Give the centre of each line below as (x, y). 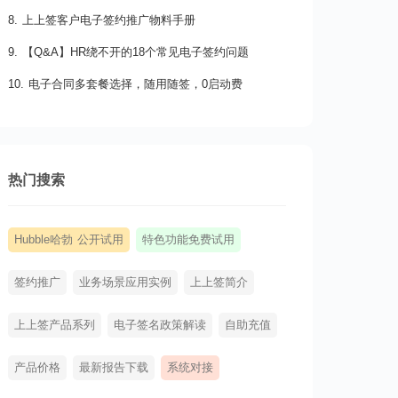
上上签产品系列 (54, 325)
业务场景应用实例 (125, 283)
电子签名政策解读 (159, 325)
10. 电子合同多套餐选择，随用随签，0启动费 (125, 84)
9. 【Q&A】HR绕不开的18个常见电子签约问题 (128, 52)
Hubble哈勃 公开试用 (68, 240)
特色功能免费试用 (188, 240)
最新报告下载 (113, 368)
